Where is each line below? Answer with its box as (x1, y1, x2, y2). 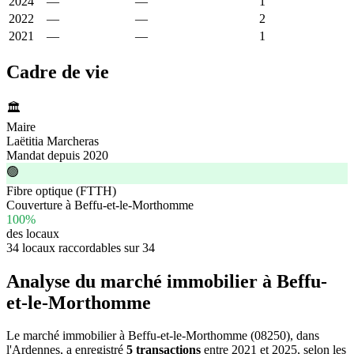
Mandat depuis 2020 (6, 148, 108, 162)
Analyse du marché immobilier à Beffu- (6, 270, 327, 292)
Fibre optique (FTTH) (6, 183, 116, 198)
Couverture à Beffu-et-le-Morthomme (6, 198, 194, 212)
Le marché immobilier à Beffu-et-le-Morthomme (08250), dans (6, 329, 319, 343)
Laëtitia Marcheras (6, 134, 99, 148)
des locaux (6, 226, 59, 240)
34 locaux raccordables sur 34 (6, 240, 155, 254)
